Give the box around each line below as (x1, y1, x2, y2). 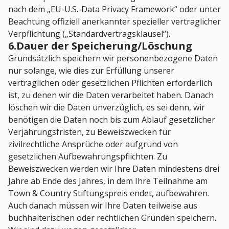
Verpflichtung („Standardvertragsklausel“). (8, 28, 170, 40)
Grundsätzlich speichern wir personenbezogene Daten (8, 53, 218, 64)
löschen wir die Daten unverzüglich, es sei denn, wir (8, 102, 205, 113)
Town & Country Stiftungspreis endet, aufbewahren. (8, 188, 209, 199)
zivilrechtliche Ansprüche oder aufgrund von (8, 139, 178, 150)
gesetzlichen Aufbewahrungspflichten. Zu (8, 151, 167, 163)
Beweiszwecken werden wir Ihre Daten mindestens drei (8, 163, 219, 175)
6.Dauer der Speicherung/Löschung (8, 39, 192, 53)
